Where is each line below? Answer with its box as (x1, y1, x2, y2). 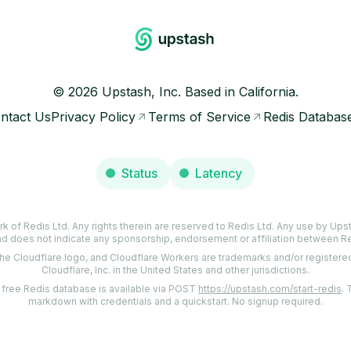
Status (121, 165, 157, 181)
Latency (195, 165, 242, 181)
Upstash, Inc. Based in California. (98, 84, 299, 100)
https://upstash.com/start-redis (198, 283, 342, 295)
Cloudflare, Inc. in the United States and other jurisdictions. (42, 264, 309, 276)
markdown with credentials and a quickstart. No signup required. (28, 295, 323, 307)
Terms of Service (148, 109, 251, 125)
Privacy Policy (51, 109, 136, 125)
